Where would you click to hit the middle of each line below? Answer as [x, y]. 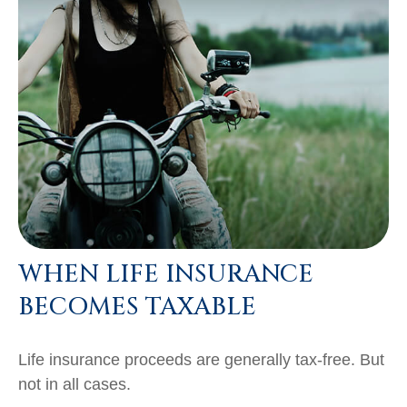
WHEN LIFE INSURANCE [166, 274]
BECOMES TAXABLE [137, 307]
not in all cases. [74, 384]
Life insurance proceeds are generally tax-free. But [201, 359]
